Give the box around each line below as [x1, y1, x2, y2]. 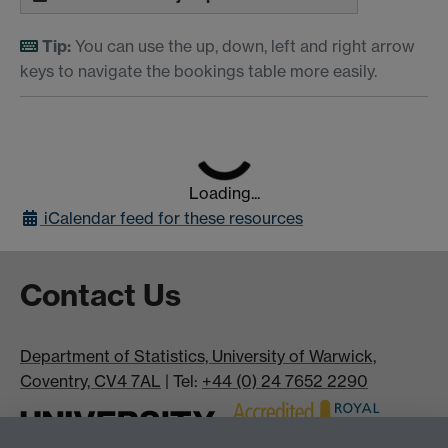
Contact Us [20, 276, 181, 315]
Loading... [188, 183, 260, 204]
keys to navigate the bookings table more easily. [20, 60, 377, 81]
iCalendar [40, 208, 120, 229]
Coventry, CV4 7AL [20, 371, 161, 392]
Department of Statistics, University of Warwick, [20, 346, 376, 367]
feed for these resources [120, 208, 303, 229]
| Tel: [161, 371, 202, 392]
